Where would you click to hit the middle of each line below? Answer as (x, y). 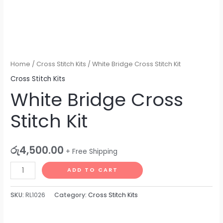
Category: (71, 195)
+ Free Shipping (92, 151)
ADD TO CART (92, 170)
